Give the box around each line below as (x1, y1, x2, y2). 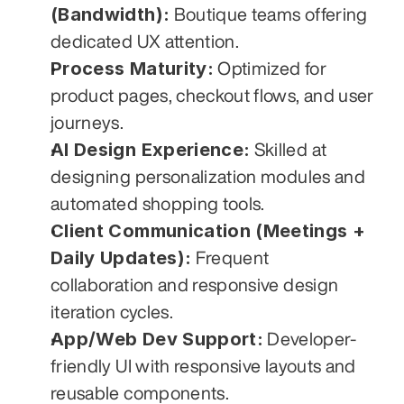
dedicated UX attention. (50, 31, 240, 50)
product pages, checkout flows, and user (50, 85, 374, 105)
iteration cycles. (50, 301, 173, 321)
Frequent (191, 247, 270, 267)
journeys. (50, 112, 124, 132)
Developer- (263, 328, 356, 348)
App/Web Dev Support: (50, 327, 263, 350)
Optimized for (213, 58, 326, 78)
